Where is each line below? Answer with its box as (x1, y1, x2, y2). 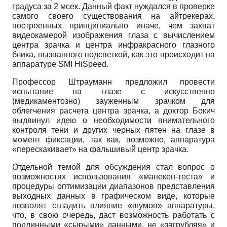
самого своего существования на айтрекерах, (12, 11, 215, 20)
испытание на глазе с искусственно (12, 87, 215, 96)
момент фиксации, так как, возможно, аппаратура (12, 135, 215, 144)
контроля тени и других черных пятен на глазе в (12, 125, 215, 134)
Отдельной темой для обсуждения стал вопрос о (12, 162, 215, 171)
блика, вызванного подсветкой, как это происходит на (12, 50, 215, 59)
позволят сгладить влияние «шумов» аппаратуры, (12, 201, 215, 210)
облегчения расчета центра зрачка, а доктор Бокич (12, 106, 215, 115)
